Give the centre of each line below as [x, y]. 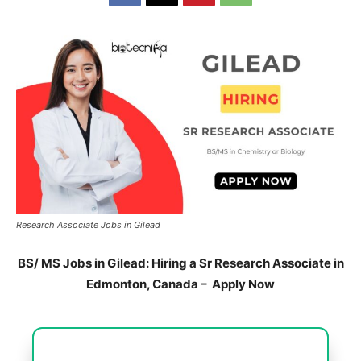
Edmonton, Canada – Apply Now [180, 284]
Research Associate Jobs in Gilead [88, 224]
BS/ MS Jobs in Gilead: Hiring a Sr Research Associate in [180, 263]
